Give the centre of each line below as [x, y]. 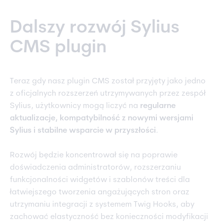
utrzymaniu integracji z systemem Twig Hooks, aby [102, 205]
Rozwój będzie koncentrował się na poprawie [94, 156]
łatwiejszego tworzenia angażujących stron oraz [100, 193]
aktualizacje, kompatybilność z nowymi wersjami [102, 119]
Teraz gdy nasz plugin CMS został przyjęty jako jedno [108, 82]
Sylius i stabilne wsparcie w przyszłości [83, 131]
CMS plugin [60, 48]
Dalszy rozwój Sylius [95, 28]
